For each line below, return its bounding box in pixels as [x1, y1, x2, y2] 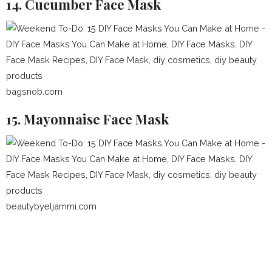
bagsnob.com [6, 86, 63, 97]
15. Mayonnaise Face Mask [6, 110, 169, 128]
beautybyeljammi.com [6, 201, 97, 211]
